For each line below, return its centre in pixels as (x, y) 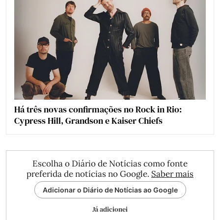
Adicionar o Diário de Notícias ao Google (110, 190)
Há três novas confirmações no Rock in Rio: (98, 110)
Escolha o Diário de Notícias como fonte (110, 164)
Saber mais (172, 174)
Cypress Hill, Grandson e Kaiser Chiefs (88, 121)
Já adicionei (110, 209)
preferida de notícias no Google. (89, 174)
